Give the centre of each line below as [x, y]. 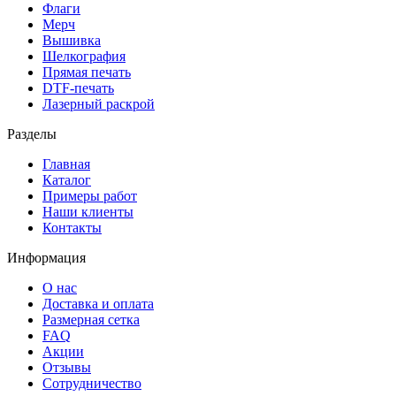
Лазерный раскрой [99, 104]
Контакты [72, 228]
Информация [46, 258]
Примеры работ [90, 196]
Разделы [32, 134]
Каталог [67, 180]
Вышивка [72, 41]
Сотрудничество [92, 384]
